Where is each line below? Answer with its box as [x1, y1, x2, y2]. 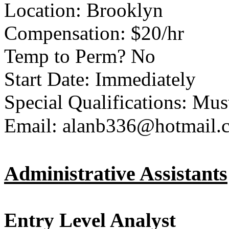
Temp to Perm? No [4, 45, 155, 67]
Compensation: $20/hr [4, 22, 184, 44]
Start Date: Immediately [4, 68, 196, 90]
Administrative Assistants [4, 162, 227, 185]
